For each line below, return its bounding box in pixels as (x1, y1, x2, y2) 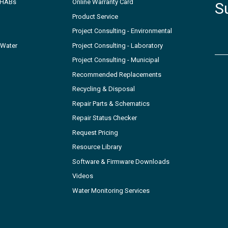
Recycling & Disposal (72, 85, 135, 93)
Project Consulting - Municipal (72, 56, 159, 64)
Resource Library (72, 143, 122, 151)
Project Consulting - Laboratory (72, 41, 163, 49)
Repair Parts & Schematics (72, 99, 150, 107)
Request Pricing (72, 128, 118, 136)
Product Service (72, 12, 118, 20)
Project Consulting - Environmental (72, 27, 172, 35)
